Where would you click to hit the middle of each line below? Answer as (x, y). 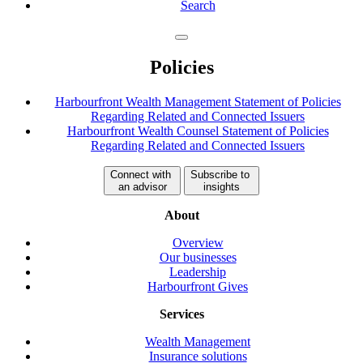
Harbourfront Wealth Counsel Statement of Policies (198, 130)
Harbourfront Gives (198, 286)
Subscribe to (222, 174)
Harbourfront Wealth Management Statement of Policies (198, 101)
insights (222, 186)
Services (181, 314)
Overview (198, 242)
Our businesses (198, 257)
